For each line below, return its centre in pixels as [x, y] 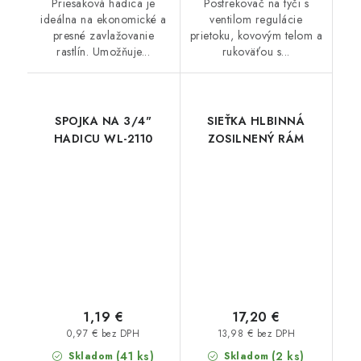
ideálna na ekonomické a [104, 19]
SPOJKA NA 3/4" [104, 121]
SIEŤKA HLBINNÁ [256, 121]
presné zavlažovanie [103, 35]
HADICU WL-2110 [103, 139]
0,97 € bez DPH [104, 333]
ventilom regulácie [256, 19]
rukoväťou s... [256, 52]
